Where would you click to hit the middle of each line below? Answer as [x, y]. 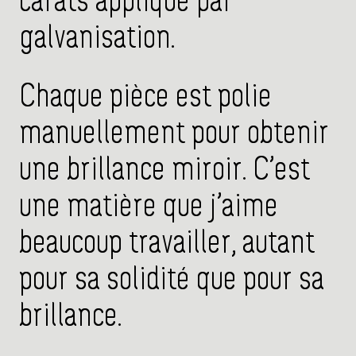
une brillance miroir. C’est [164, 171]
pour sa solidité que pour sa [172, 281]
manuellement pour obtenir [174, 134]
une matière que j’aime [149, 207]
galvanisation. [100, 39]
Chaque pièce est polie [145, 98]
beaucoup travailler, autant [167, 244]
